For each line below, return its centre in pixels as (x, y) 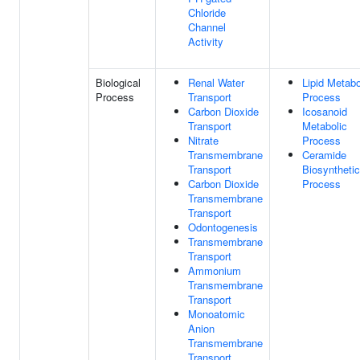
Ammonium (215, 270)
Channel (207, 27)
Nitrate (203, 140)
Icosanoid (325, 111)
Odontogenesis (223, 227)
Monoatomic (217, 314)
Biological (118, 82)
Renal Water (216, 82)
